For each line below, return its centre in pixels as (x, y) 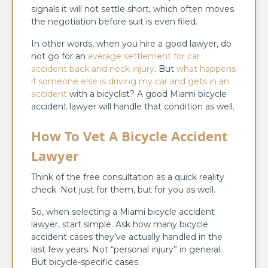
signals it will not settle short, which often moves (133, 9)
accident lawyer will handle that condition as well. (134, 106)
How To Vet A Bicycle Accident (130, 135)
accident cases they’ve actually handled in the (127, 237)
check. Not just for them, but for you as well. (123, 189)
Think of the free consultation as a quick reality (128, 177)
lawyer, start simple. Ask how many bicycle (120, 224)
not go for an (60, 56)
